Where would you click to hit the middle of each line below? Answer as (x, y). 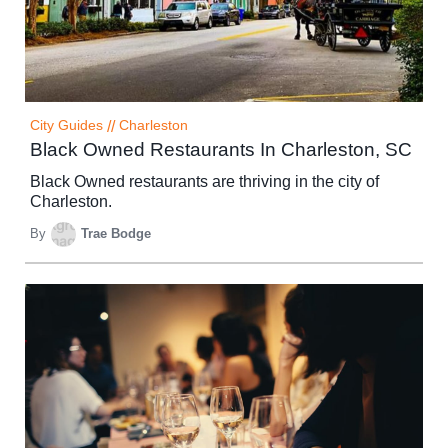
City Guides (66, 125)
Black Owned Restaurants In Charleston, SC (221, 149)
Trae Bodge (116, 233)
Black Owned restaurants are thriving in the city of (204, 181)
